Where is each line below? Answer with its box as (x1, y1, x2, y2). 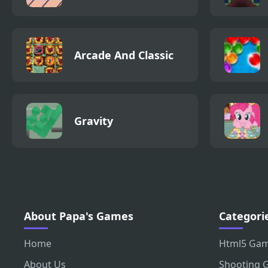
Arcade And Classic (74, 47, 173, 62)
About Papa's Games (24, 208, 133, 223)
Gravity (74, 113, 113, 128)
